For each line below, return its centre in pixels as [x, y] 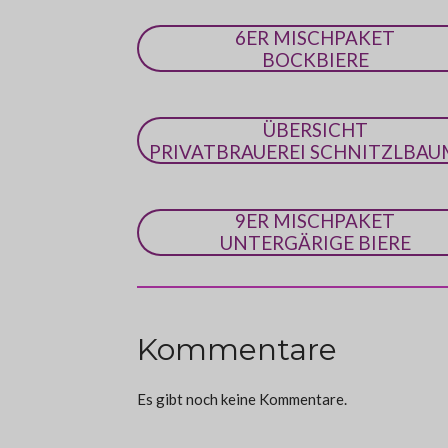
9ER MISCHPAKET [315, 221]
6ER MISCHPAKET [315, 37]
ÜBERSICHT [315, 129]
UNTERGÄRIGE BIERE [315, 243]
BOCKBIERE [315, 59]
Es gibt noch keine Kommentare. [242, 399]
